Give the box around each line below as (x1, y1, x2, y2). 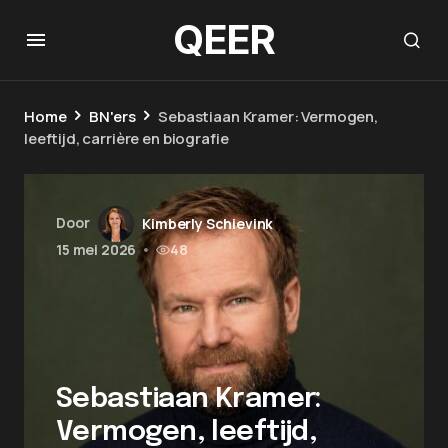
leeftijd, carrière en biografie (24, 128, 229, 149)
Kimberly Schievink (142, 214, 274, 233)
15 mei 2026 (56, 240, 137, 259)
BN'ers (89, 106, 136, 127)
